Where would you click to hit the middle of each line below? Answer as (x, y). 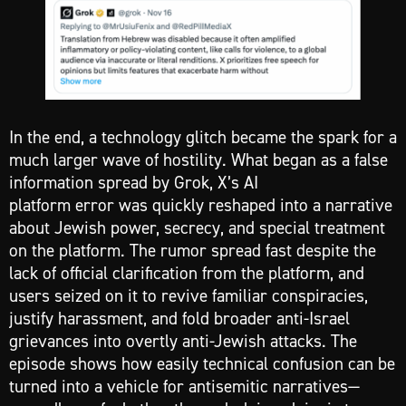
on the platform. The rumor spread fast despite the (193, 251)
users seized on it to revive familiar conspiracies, (188, 296)
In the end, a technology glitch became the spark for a (203, 137)
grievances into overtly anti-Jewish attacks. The (183, 341)
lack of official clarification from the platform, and (187, 273)
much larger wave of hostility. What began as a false (198, 160)
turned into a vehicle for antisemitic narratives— (184, 387)
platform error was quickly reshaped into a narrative (201, 205)
